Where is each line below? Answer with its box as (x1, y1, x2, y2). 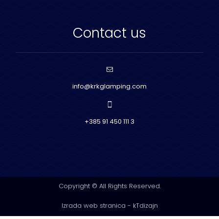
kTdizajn (132, 200, 158, 210)
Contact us (73, 23, 146, 43)
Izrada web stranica (61, 200, 126, 210)
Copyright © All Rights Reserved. (58, 181, 161, 191)
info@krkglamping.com (72, 82, 147, 91)
